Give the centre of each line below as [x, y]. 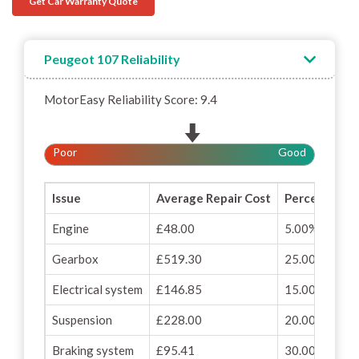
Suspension [82, 320]
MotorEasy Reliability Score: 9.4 [131, 99]
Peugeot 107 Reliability [112, 59]
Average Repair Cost [214, 198]
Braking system [93, 350]
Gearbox [75, 259]
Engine [71, 228]
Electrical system [97, 289]
